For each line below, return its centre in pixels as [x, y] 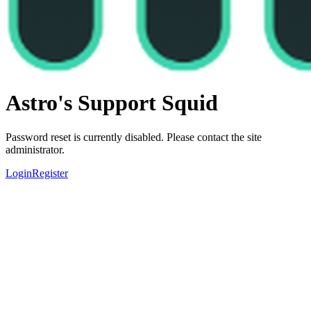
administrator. [35, 149]
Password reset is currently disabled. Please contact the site [134, 137]
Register [50, 173]
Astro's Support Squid [112, 103]
